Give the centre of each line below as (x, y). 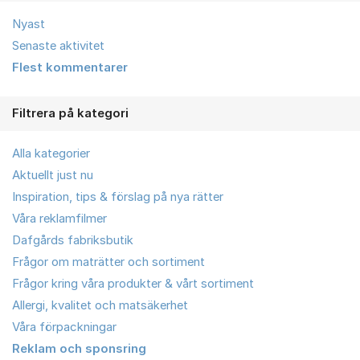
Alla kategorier (51, 154)
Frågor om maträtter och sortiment (108, 262)
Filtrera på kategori (70, 114)
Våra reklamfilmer (59, 219)
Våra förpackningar (64, 327)
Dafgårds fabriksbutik (73, 241)
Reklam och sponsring (79, 349)
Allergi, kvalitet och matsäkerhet (100, 306)
